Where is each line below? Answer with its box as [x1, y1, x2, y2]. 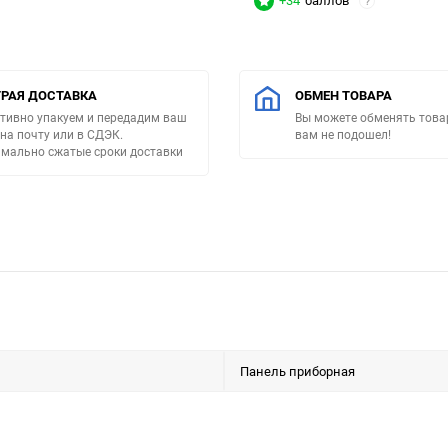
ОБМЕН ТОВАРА [295, 86, 392, 105]
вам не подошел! [295, 126, 391, 143]
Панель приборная [240, 362, 355, 381]
